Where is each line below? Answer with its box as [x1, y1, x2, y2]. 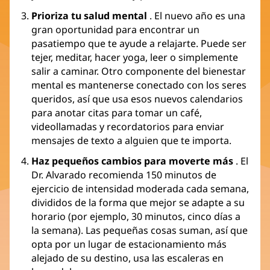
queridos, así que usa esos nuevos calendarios [31, 92, 243, 105]
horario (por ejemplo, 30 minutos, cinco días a [31, 209, 240, 223]
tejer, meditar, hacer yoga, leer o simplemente [31, 50, 238, 64]
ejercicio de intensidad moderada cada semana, [31, 181, 249, 195]
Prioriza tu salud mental [31, 8, 147, 22]
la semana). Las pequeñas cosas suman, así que [31, 223, 248, 237]
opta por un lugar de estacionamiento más [31, 237, 227, 251]
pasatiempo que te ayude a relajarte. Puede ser [31, 36, 246, 50]
